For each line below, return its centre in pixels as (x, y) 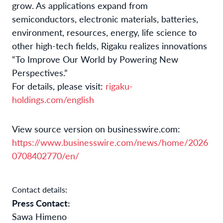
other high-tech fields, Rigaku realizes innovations (110, 45)
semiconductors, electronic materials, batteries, (105, 18)
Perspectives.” (40, 72)
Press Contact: (41, 203)
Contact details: (40, 189)
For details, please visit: (59, 86)
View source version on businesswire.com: (96, 128)
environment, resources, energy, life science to (104, 32)
